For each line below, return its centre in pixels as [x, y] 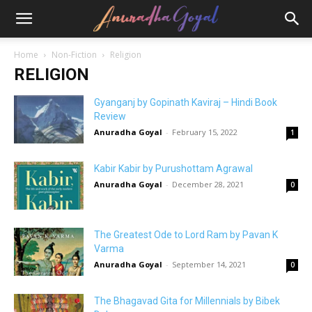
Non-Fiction [74, 55]
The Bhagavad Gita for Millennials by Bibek [187, 301]
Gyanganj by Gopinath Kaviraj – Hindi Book [186, 102]
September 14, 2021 [209, 264]
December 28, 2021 [208, 184]
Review [110, 116]
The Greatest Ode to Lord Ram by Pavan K [186, 235]
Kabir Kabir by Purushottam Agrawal [173, 169]
